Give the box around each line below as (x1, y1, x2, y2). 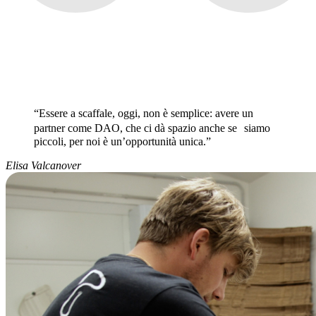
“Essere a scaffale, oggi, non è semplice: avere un (34, 107, 253, 120)
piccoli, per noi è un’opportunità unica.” (34, 135, 211, 148)
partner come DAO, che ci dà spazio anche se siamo (34, 122, 270, 135)
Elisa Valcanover (6, 159, 81, 172)
